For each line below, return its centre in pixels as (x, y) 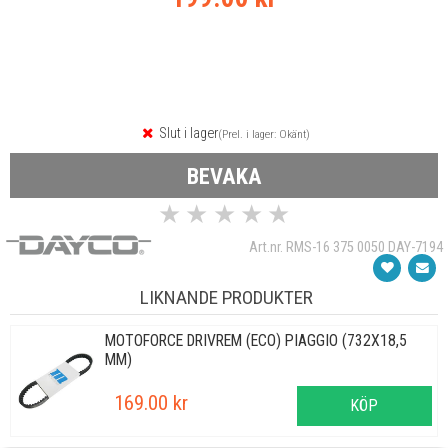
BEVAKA (224, 176)
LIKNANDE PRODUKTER (226, 297)
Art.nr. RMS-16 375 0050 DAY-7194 (346, 247)
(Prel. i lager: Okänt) (264, 134)
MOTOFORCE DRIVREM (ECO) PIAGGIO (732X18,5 (255, 340)
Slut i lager (187, 133)
